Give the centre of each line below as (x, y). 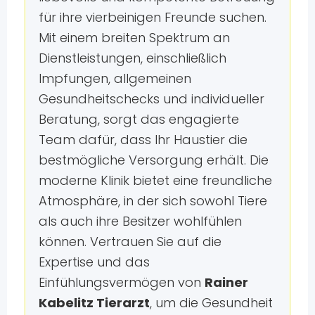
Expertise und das (94, 262)
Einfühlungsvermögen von (121, 282)
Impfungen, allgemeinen (115, 78)
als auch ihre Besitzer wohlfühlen (140, 221)
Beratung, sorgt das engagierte (139, 119)
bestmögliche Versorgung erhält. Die (153, 160)
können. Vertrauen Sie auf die (130, 241)
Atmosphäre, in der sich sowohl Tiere (153, 200)
